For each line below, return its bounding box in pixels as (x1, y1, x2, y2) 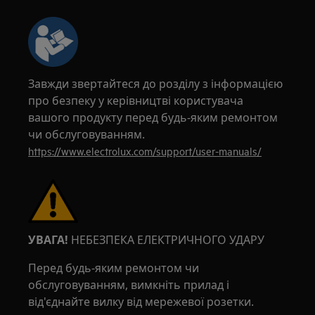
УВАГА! (28, 232, 69, 247)
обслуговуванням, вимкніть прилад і (28, 277, 230, 292)
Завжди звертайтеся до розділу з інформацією (28, 76, 283, 91)
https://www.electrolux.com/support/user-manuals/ (28, 144, 262, 157)
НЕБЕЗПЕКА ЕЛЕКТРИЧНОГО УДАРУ (68, 232, 265, 247)
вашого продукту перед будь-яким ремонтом (28, 110, 278, 125)
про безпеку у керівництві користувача (28, 93, 244, 108)
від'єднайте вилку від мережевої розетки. (28, 294, 255, 309)
